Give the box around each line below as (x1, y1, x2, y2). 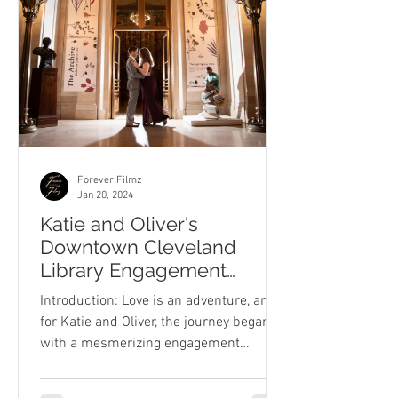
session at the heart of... (40, 356, 187, 374)
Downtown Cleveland (40, 235, 236, 259)
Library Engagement (40, 259, 227, 282)
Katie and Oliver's (40, 212, 198, 235)
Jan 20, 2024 (77, 188, 133, 202)
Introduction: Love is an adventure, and (40, 292, 276, 310)
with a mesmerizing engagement (40, 335, 240, 353)
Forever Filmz (77, 174, 142, 187)
